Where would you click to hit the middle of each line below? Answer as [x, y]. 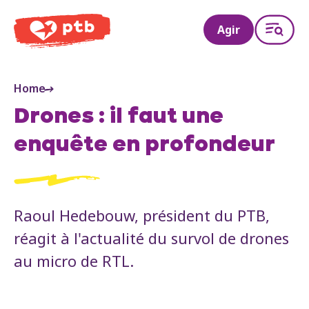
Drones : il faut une [119, 117]
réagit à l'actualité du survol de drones [151, 238]
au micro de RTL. [74, 260]
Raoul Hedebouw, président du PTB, [142, 215]
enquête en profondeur [144, 145]
